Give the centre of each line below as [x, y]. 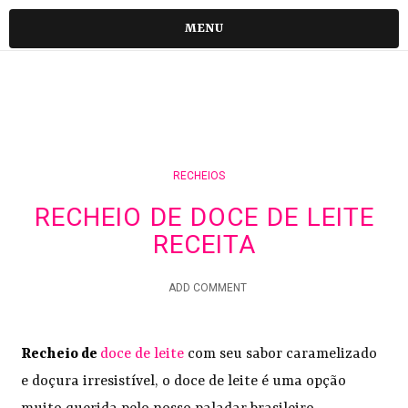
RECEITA [204, 245]
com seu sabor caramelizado [281, 355]
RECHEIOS [199, 176]
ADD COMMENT [208, 288]
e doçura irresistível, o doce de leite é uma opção [184, 382]
